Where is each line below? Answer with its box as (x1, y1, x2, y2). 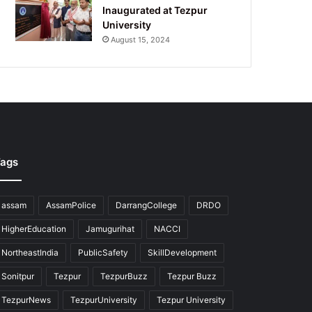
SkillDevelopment (147, 247, 217, 258)
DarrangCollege (115, 199, 177, 210)
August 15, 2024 (111, 34, 171, 45)
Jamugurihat (85, 223, 134, 234)
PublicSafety (77, 247, 128, 258)
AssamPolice (45, 199, 96, 210)
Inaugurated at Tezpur (102, 3, 208, 16)
